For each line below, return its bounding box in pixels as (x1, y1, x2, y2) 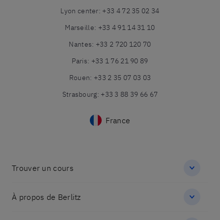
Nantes (69, 40, 92, 49)
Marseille (65, 23, 94, 32)
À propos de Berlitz (12, 192, 81, 202)
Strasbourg (62, 90, 97, 99)
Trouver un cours (12, 163, 74, 173)
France (105, 115, 131, 126)
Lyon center (60, 6, 99, 16)
